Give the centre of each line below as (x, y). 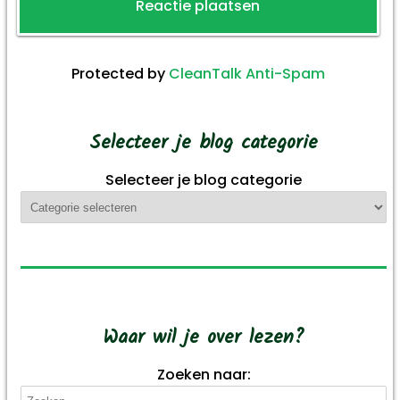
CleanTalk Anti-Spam (246, 74)
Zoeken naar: (204, 375)
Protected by (120, 74)
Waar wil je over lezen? (204, 338)
